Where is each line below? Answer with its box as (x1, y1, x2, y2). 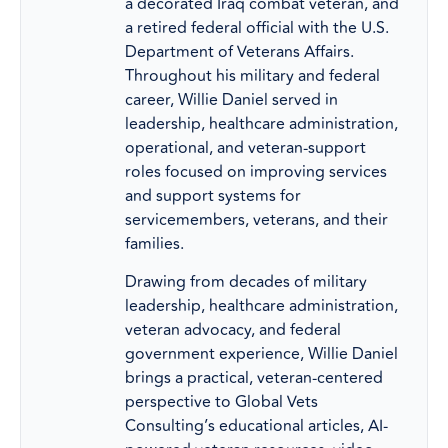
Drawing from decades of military (125, 270, 367, 295)
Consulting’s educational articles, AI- (125, 414, 388, 439)
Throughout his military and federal (125, 63, 380, 88)
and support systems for (125, 183, 301, 208)
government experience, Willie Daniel (125, 342, 398, 367)
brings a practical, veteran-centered (125, 366, 383, 391)
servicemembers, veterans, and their (125, 207, 388, 232)
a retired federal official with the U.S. (125, 15, 389, 40)
